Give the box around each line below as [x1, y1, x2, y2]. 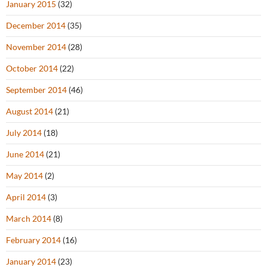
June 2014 [6, 149, 44, 159]
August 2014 [6, 106, 53, 116]
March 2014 [6, 213, 51, 223]
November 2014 [6, 42, 66, 52]
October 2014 [6, 63, 58, 73]
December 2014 [6, 20, 66, 30]
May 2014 [6, 170, 43, 181]
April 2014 [6, 192, 46, 202]
